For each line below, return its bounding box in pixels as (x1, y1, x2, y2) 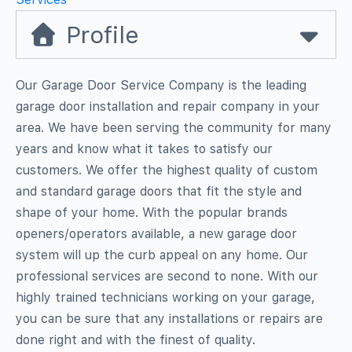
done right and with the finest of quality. (16, 332, 255, 347)
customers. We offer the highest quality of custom (16, 162, 317, 178)
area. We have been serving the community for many (16, 119, 332, 135)
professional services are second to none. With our (16, 268, 318, 284)
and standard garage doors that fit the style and (16, 183, 302, 199)
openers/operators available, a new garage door (16, 225, 297, 241)
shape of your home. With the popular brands (16, 204, 288, 220)
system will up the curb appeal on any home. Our (16, 247, 308, 262)
